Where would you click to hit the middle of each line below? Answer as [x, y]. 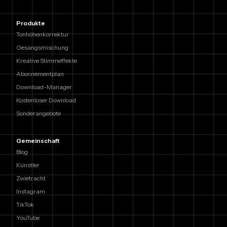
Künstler [28, 165]
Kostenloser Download [46, 100]
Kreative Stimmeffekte [47, 61]
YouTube [28, 218]
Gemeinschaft [38, 141]
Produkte [31, 23]
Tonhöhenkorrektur [43, 34]
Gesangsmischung [42, 48]
